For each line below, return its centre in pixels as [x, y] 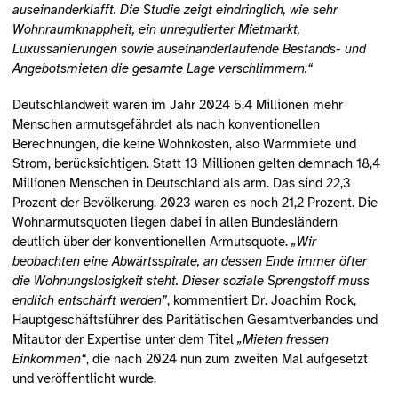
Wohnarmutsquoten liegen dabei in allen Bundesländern [175, 222]
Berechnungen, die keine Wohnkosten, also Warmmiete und [184, 143]
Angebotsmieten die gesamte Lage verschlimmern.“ [162, 69]
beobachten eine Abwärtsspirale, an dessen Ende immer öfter [189, 261]
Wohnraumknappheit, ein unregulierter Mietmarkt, [156, 30]
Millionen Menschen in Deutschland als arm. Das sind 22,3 [181, 183]
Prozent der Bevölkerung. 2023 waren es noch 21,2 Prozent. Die [195, 202]
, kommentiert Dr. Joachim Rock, [261, 300]
